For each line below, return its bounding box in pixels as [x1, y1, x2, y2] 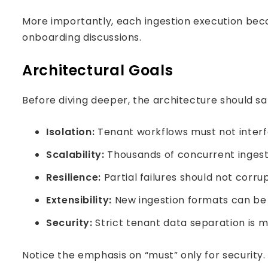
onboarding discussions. [22, 31, 142, 44]
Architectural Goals [22, 60, 173, 80]
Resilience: [46, 170, 102, 184]
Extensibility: [46, 193, 112, 207]
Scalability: [46, 148, 105, 162]
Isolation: [46, 125, 95, 139]
